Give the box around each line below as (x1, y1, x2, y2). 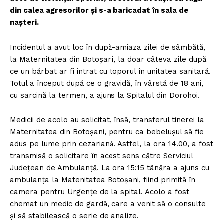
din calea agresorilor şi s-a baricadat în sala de (10, 6, 188, 15)
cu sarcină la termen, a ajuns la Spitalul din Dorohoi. (10, 91, 200, 100)
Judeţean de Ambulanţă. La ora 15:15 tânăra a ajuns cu (10, 163, 209, 173)
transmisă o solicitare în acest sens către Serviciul (10, 151, 193, 161)
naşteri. (10, 18, 39, 27)
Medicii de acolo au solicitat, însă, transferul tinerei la (10, 115, 204, 125)
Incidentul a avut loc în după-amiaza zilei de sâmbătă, (10, 43, 205, 52)
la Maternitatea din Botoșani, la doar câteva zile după (10, 55, 206, 64)
